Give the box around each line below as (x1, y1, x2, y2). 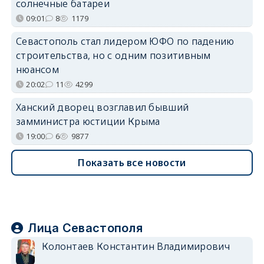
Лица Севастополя (28, 220, 143, 235)
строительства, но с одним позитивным (15, 48, 211, 62)
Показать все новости (78, 156, 186, 169)
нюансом (15, 62, 60, 76)
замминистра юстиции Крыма (15, 114, 160, 128)
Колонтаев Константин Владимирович (41, 239, 230, 253)
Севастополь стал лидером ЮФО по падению (15, 34, 235, 48)
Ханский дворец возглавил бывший (15, 100, 189, 114)
